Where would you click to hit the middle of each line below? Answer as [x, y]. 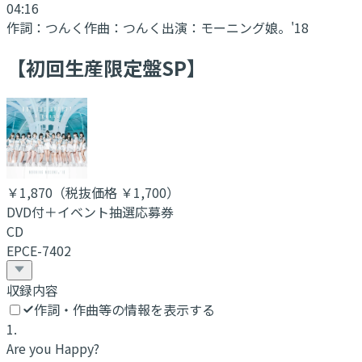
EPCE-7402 [39, 251]
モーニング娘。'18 [255, 28]
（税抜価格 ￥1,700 [109, 193]
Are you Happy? [53, 349]
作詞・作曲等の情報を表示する [124, 310]
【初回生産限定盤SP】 [106, 68]
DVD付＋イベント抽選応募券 [90, 212]
